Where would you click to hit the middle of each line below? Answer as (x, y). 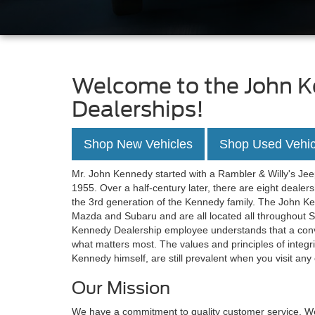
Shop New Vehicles (138, 144)
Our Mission (121, 288)
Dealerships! (138, 109)
